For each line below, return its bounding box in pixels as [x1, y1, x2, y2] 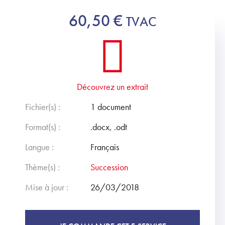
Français [90, 141, 119, 153]
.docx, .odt [90, 121, 127, 133]
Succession [90, 161, 128, 173]
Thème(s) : [25, 161, 60, 173]
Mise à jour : [25, 181, 68, 193]
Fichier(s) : [25, 101, 60, 113]
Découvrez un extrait [77, 81, 148, 92]
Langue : [25, 141, 54, 153]
